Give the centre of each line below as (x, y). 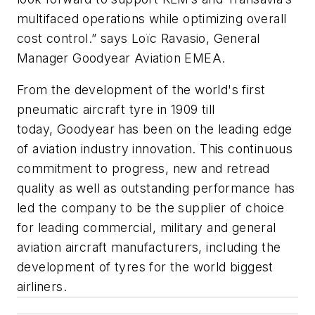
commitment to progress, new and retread (143, 169)
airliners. (42, 287)
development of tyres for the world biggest (145, 267)
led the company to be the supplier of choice (151, 208)
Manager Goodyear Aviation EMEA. (121, 58)
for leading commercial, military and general (147, 228)
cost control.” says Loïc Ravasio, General (139, 38)
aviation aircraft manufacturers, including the (149, 247)
